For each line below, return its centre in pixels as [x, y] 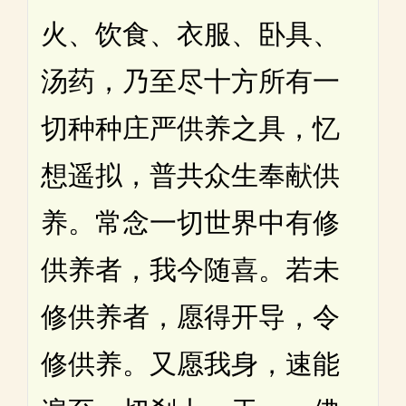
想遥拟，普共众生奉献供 [190, 176]
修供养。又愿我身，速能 [190, 364]
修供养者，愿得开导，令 [190, 317]
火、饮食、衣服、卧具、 [190, 34]
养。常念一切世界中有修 [190, 223]
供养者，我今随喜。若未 [190, 270]
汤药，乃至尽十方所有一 [190, 82]
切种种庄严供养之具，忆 [190, 129]
